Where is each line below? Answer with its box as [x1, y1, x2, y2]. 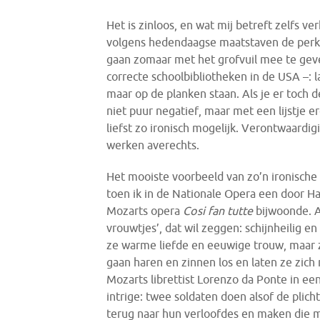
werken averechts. [106, 138, 200, 151]
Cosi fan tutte [183, 204, 256, 217]
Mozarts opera [106, 204, 184, 217]
